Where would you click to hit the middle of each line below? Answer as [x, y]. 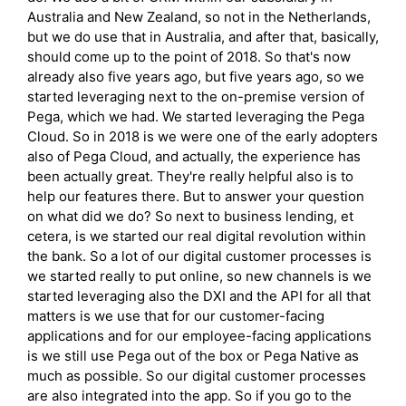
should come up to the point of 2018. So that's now [189, 57]
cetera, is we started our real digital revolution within [197, 236]
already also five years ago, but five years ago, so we [196, 77]
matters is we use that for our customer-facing [176, 316]
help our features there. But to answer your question [196, 196]
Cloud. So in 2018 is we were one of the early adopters [203, 136]
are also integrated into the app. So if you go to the [189, 396]
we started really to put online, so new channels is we [199, 276]
